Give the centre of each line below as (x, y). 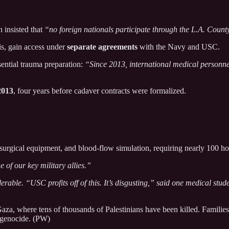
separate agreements (102, 47)
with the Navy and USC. (179, 47)
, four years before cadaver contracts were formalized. (100, 90)
